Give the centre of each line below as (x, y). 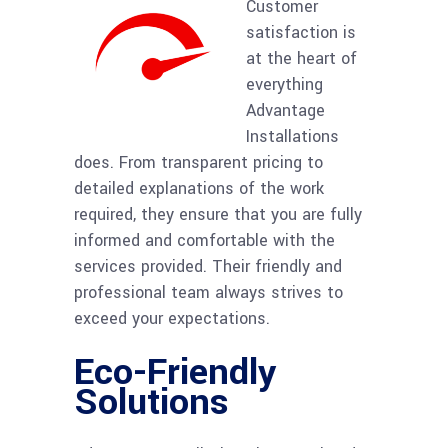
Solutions (151, 401)
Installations (292, 136)
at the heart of (301, 58)
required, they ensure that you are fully (218, 214)
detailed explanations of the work (199, 188)
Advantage (285, 110)
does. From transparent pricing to (198, 162)
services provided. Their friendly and (208, 266)
